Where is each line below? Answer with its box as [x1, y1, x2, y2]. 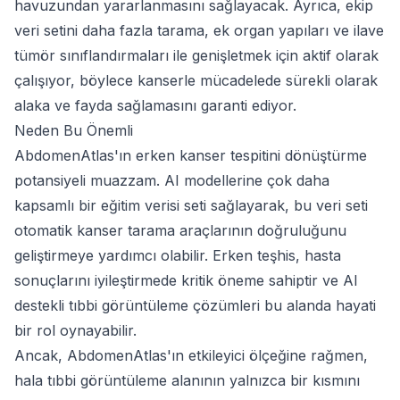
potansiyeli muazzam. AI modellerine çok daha [14, 171, 329, 189]
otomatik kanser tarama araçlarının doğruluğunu [14, 221, 346, 239]
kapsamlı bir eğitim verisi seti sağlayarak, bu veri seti [14, 196, 368, 214]
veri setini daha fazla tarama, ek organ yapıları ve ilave [14, 21, 384, 39]
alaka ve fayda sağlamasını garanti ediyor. [14, 96, 296, 114]
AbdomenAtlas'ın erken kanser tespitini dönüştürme [14, 146, 367, 164]
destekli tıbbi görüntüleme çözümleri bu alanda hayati [14, 296, 376, 314]
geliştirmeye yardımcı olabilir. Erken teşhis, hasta [14, 246, 341, 264]
